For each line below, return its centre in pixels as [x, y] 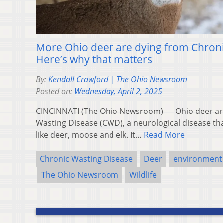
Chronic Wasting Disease [86, 159]
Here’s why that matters [94, 59]
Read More [164, 135]
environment [198, 159]
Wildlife [143, 174]
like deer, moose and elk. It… [90, 135]
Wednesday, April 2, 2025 [118, 91]
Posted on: [55, 91]
